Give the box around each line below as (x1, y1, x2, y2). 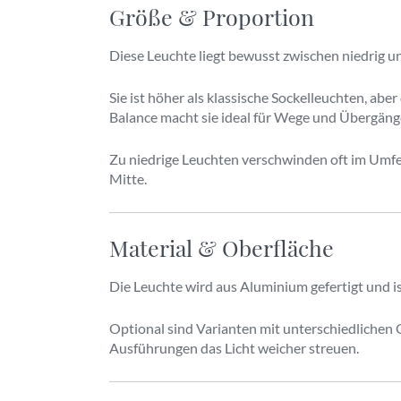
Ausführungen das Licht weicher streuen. (109, 339, 359, 356)
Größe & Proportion (109, 2, 314, 31)
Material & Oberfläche (109, 233, 334, 262)
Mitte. (109, 170, 147, 187)
